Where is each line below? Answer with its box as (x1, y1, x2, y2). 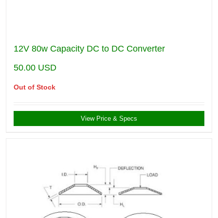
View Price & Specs (81, 115, 137, 123)
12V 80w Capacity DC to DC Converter (14, 44, 165, 54)
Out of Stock (14, 83, 55, 91)
